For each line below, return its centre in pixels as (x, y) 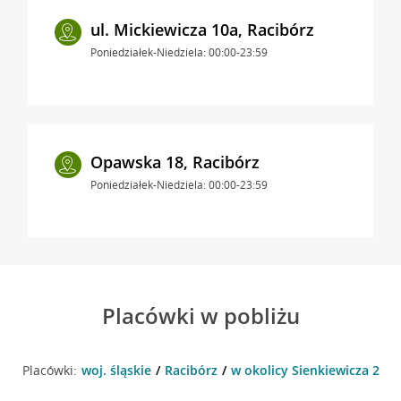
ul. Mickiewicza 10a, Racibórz (202, 29)
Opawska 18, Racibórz (175, 162)
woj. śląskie (116, 370)
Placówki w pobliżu (200, 315)
